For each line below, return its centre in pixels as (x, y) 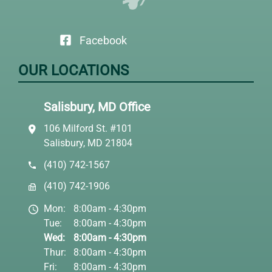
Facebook (103, 41)
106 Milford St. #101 (88, 129)
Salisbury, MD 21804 (88, 143)
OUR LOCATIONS (73, 71)
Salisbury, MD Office (97, 107)
